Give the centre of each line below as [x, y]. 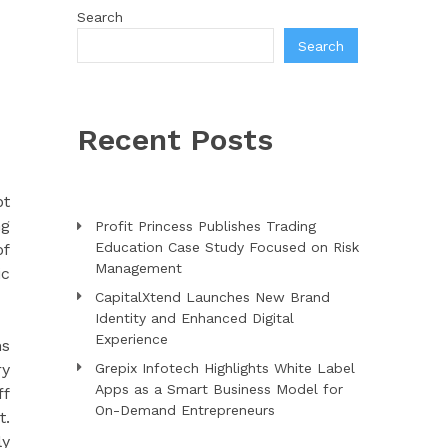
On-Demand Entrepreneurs [184, 410]
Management [138, 268]
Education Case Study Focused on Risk [226, 247]
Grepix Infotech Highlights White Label [224, 368]
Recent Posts [174, 139]
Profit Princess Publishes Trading [205, 226]
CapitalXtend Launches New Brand [212, 297]
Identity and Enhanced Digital [194, 318]
